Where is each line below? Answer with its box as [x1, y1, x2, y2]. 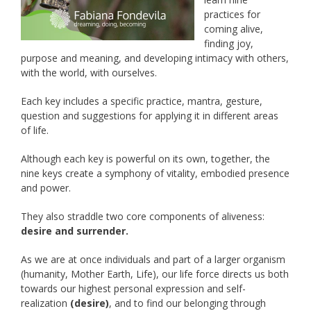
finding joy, [204, 37, 253, 51]
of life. [21, 124, 49, 137]
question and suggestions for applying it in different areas [21, 109, 278, 123]
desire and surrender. [21, 224, 128, 238]
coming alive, [204, 22, 263, 36]
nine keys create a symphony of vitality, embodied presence [21, 167, 289, 180]
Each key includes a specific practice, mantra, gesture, [21, 94, 262, 108]
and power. [21, 181, 71, 195]
